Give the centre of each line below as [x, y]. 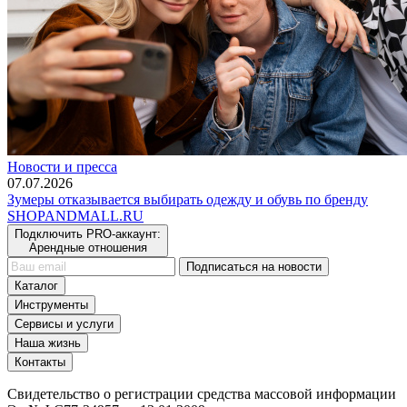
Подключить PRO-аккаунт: [88, 233]
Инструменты [51, 304]
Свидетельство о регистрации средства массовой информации [202, 393]
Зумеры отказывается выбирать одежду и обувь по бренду [188, 199]
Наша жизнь [48, 342]
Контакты [40, 362]
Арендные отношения [88, 247]
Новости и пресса [62, 166]
